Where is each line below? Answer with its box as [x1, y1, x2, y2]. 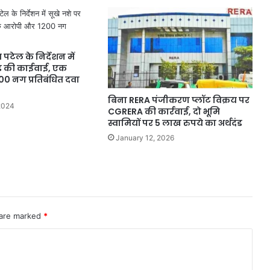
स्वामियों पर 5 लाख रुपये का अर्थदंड [107, 117, 242, 130]
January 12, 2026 [115, 133, 174, 143]
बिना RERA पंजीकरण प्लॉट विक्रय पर [107, 94, 250, 107]
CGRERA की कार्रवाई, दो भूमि [107, 105, 220, 118]
